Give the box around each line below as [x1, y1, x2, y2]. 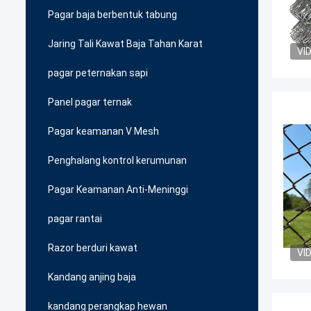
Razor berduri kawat [48, 242, 137, 253]
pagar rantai [48, 213, 102, 224]
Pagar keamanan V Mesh [48, 126, 159, 137]
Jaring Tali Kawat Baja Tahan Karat [48, 38, 203, 49]
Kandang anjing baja [48, 271, 136, 283]
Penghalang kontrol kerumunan [48, 155, 187, 166]
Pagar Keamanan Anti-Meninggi [48, 184, 188, 195]
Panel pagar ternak [48, 96, 132, 108]
